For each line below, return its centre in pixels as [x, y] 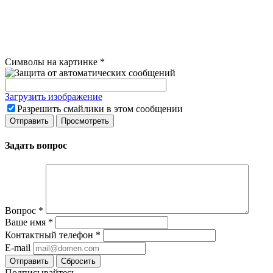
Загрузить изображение [54, 96]
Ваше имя [27, 222]
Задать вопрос [36, 146]
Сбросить [78, 261]
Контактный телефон [50, 235]
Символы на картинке [51, 62]
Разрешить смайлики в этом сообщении [100, 108]
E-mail [18, 247]
